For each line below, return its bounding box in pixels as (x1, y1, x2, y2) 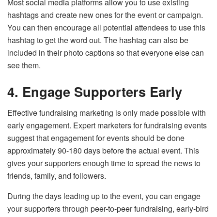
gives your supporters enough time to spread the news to (7, 157, 201, 169)
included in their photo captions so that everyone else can (7, 46, 204, 58)
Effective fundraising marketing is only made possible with (7, 107, 206, 119)
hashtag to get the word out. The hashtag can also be (7, 34, 188, 46)
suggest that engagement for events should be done (7, 132, 185, 144)
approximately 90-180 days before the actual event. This (7, 145, 199, 156)
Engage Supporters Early (22, 81, 182, 101)
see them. (7, 59, 41, 71)
